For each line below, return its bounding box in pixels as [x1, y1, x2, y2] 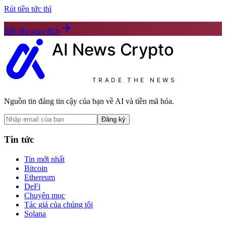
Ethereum [24, 173, 55, 182]
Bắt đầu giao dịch [4, 26, 60, 35]
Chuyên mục [24, 191, 65, 200]
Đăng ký [101, 116, 126, 124]
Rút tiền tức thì [4, 4, 51, 13]
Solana [24, 209, 46, 218]
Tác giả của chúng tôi [24, 200, 93, 209]
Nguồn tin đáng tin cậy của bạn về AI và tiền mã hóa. [4, 97, 174, 106]
